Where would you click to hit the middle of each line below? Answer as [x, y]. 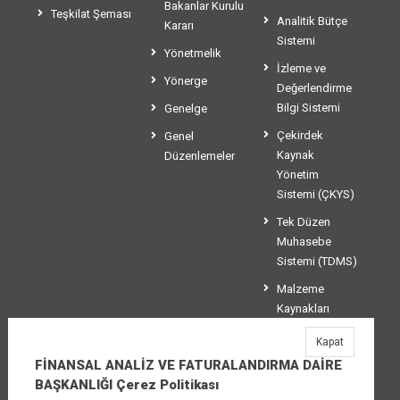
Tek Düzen [304, 222]
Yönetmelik [192, 54]
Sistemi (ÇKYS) [316, 195]
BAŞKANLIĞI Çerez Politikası [126, 385]
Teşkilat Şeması [91, 14]
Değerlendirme [315, 88]
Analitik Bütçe [312, 21]
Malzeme [301, 289]
